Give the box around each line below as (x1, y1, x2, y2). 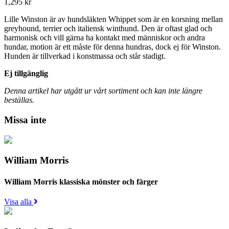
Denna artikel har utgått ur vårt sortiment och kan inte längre (4, 86, 202, 96)
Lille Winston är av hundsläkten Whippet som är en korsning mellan (4, 15, 223, 24)
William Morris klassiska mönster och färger (4, 177, 158, 186)
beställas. (4, 96, 34, 105)
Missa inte (4, 114, 46, 125)
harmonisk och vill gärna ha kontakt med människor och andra (4, 33, 205, 42)
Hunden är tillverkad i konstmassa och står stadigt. (4, 52, 166, 61)
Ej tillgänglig (4, 69, 48, 78)
